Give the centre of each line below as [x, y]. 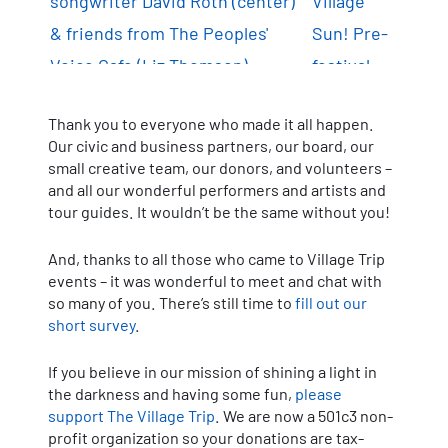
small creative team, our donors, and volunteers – [220, 167]
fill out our [331, 302]
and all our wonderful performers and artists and [217, 189]
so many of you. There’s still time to [171, 302]
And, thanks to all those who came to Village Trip [216, 258]
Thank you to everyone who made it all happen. [211, 123]
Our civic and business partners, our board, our [211, 145]
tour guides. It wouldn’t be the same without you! [219, 211]
